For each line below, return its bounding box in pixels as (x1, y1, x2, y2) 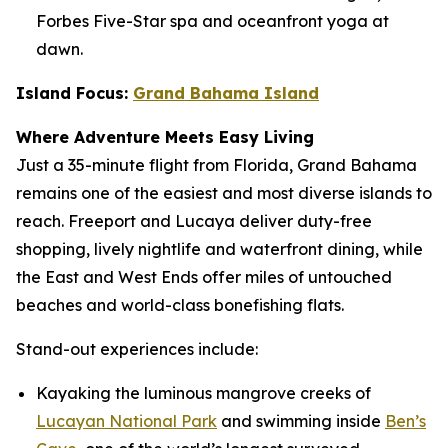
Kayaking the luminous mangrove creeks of (36, 383, 371, 403)
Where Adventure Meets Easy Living (16, 127, 314, 147)
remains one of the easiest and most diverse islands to (16, 183, 432, 203)
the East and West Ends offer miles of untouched (16, 267, 392, 287)
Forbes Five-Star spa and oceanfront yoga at (36, 11, 389, 31)
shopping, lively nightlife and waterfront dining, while (16, 239, 423, 259)
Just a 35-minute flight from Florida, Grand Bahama (16, 155, 417, 175)
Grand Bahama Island (133, 83, 319, 103)
